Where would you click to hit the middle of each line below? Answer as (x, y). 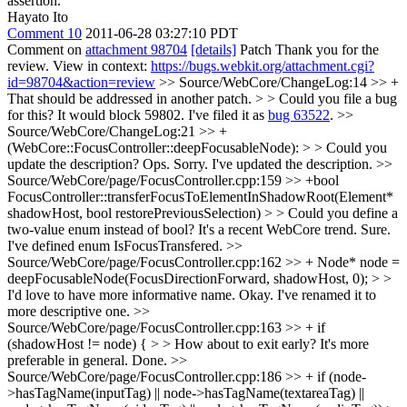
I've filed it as (226, 115)
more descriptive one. (70, 311)
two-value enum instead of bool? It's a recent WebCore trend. (182, 229)
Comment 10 (45, 33)
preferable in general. (68, 360)
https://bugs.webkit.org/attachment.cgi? (263, 66)
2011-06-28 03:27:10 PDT (162, 33)
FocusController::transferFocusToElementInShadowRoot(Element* (200, 197)
